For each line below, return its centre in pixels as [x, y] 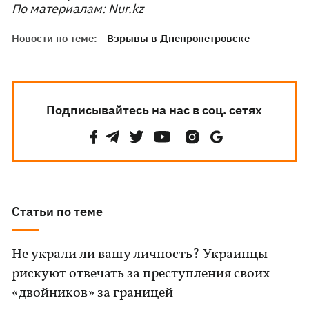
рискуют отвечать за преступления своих [141, 274]
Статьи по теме [58, 211]
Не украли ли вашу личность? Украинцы [140, 255]
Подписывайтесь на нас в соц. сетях [154, 110]
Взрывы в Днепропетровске [179, 38]
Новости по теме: [55, 38]
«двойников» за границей [93, 293]
